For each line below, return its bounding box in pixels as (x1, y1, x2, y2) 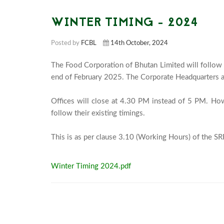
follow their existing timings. (51, 109, 145, 117)
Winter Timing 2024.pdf (51, 162, 131, 170)
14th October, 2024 (110, 40, 168, 46)
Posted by (51, 40, 81, 46)
